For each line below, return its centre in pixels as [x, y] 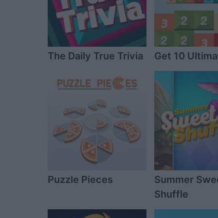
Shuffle [172, 194]
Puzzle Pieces [80, 179]
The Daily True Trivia [95, 56]
